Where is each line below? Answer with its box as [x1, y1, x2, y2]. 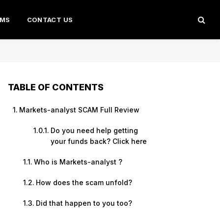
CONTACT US [27, 16, 73, 24]
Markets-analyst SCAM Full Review [19, 106, 139, 114]
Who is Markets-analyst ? [33, 158, 122, 166]
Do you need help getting [50, 126, 138, 135]
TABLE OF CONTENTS [8, 82, 104, 93]
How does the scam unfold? [35, 178, 132, 187]
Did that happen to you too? [35, 199, 132, 207]
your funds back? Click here [50, 137, 147, 145]
